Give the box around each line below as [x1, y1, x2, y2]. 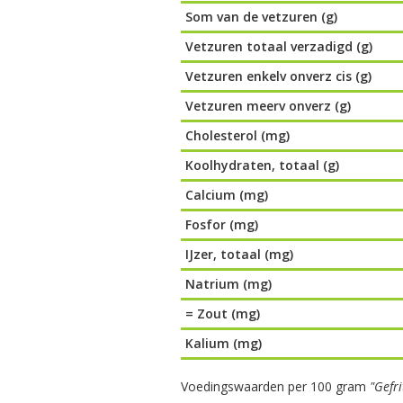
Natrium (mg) [185, 275, 273, 292]
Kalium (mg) [185, 335, 263, 352]
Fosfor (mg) [185, 216, 259, 233]
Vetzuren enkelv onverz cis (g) [185, 67, 372, 85]
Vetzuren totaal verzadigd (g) [185, 38, 373, 55]
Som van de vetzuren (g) [185, 8, 338, 25]
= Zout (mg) [185, 305, 261, 322]
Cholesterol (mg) [185, 127, 291, 144]
